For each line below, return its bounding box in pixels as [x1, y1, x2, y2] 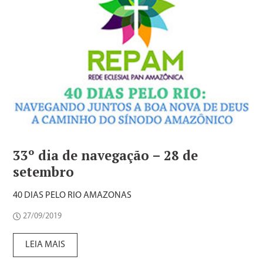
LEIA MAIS [25, 240, 66, 250]
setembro [13, 163, 75, 181]
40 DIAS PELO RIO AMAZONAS [13, 191, 132, 201]
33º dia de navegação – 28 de [13, 147, 198, 164]
